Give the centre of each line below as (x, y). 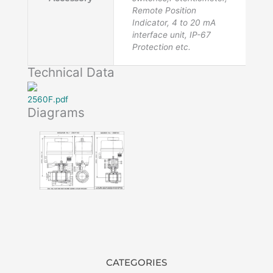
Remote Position (164, 10)
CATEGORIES (136, 262)
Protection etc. (161, 47)
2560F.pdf (48, 99)
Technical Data (71, 72)
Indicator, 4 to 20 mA (174, 22)
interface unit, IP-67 (172, 34)
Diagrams (56, 112)
